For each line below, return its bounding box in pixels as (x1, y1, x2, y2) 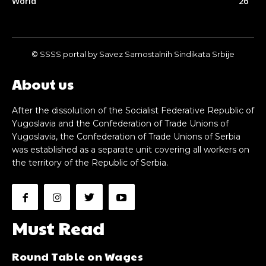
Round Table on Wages (12, 249, 143, 264)
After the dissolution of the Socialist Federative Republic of (12, 105, 254, 116)
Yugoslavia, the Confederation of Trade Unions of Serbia (12, 131, 240, 142)
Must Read (12, 216, 104, 240)
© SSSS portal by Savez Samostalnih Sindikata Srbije (31, 49, 235, 59)
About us (12, 74, 74, 94)
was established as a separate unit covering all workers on (12, 144, 249, 156)
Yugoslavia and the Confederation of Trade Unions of (12, 118, 229, 129)
